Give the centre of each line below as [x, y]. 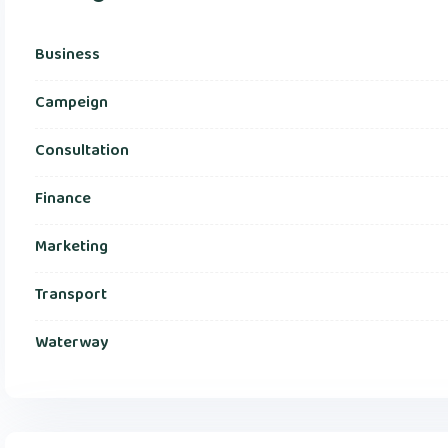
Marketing [71, 246]
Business [67, 54]
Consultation [82, 150]
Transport [71, 294]
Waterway [71, 342]
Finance [63, 198]
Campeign [71, 102]
